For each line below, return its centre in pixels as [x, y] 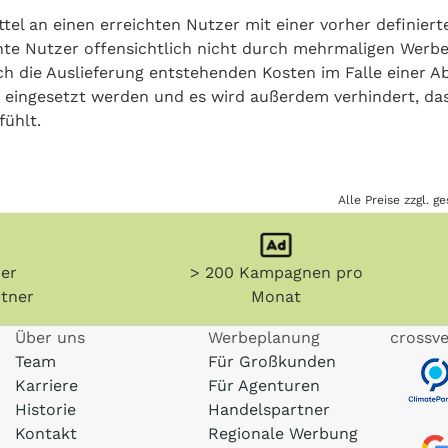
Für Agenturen [263, 385]
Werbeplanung [263, 337]
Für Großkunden [271, 361]
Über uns [49, 337]
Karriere [46, 385]
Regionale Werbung [282, 433]
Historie [45, 409]
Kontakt [45, 433]
